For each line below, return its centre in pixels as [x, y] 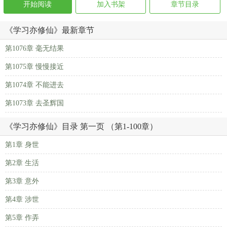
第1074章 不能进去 [34, 85]
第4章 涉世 [22, 199]
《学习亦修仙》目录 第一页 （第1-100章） [81, 126]
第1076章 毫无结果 [34, 48]
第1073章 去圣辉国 [34, 103]
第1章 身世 [22, 145]
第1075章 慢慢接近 [34, 67]
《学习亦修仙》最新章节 [50, 30]
